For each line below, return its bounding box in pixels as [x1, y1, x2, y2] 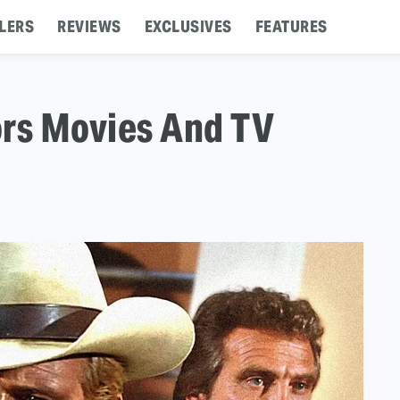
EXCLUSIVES [144, 16, 232, 37]
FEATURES [254, 16, 328, 37]
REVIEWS [57, 16, 121, 37]
